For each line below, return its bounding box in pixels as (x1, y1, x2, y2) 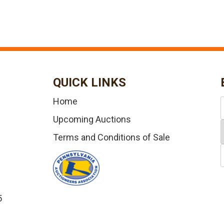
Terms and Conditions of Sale (52, 132, 170, 142)
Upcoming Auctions (52, 114, 131, 124)
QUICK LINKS (52, 75, 126, 89)
